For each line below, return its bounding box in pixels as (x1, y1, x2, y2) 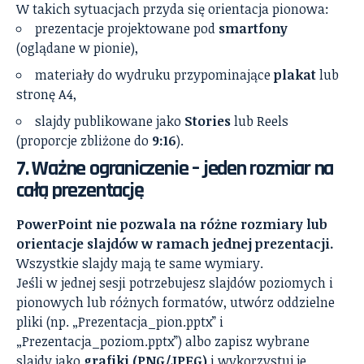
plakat (274, 66, 316, 84)
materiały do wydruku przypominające (35, 66, 274, 84)
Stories (184, 112, 231, 131)
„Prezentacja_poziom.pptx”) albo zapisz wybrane (16, 332, 310, 351)
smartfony (219, 19, 288, 38)
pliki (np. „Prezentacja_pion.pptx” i (16, 313, 223, 331)
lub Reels (231, 112, 288, 131)
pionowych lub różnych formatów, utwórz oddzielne (16, 293, 335, 312)
